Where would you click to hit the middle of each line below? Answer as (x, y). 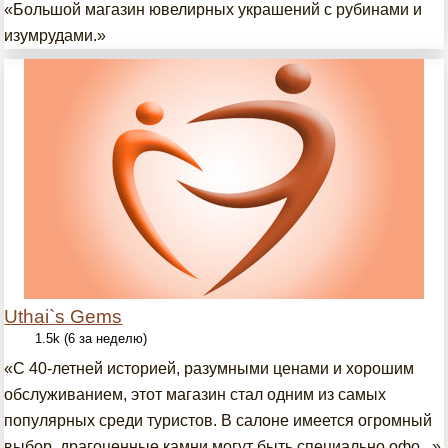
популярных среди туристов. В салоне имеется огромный (218, 420)
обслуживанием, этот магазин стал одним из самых (195, 394)
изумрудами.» (55, 35)
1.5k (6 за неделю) (91, 338)
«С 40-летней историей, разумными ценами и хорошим (209, 368)
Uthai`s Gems (63, 316)
